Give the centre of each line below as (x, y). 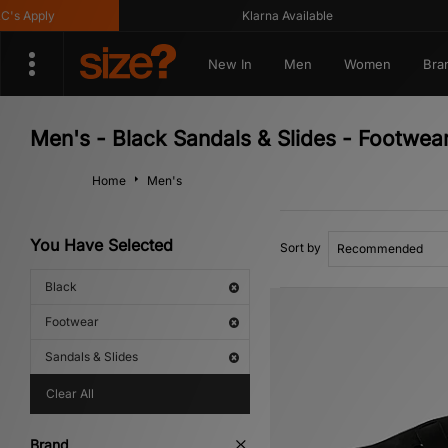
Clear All (70, 393)
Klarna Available (252, 15)
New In (229, 64)
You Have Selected (101, 245)
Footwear (72, 321)
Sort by (300, 247)
